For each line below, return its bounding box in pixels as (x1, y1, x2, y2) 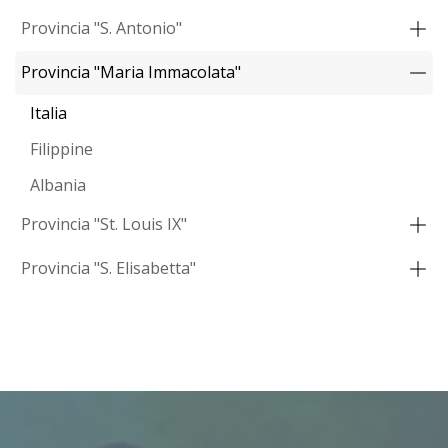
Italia (30, 101, 67, 124)
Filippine (30, 137, 93, 160)
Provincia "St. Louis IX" (21, 212, 187, 235)
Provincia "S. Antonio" (21, 16, 182, 39)
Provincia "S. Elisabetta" (21, 256, 196, 279)
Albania (30, 173, 86, 196)
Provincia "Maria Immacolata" (21, 60, 241, 83)
